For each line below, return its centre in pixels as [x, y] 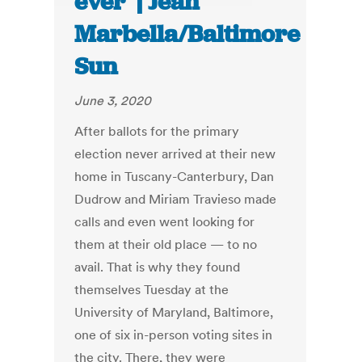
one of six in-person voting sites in [174, 335]
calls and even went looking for [165, 222]
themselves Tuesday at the [152, 290]
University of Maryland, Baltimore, [174, 312]
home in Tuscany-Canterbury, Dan [175, 177]
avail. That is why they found [158, 267]
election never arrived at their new [175, 154]
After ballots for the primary [157, 131]
